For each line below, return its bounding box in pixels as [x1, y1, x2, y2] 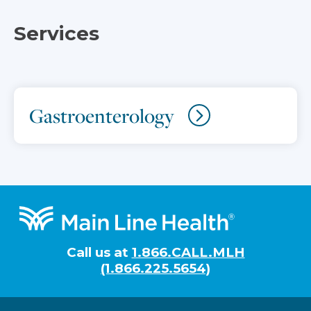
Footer [13, 205, 81, 229]
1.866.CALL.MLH [131, 244, 245, 260]
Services [14, 22, 99, 45]
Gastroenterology [29, 103, 174, 128]
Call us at [66, 244, 132, 260]
